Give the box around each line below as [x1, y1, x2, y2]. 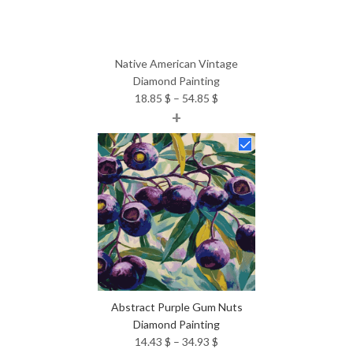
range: [217, 107, 249, 121]
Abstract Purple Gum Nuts [110, 299, 243, 314]
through [217, 142, 258, 156]
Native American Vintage [115, 56, 238, 70]
